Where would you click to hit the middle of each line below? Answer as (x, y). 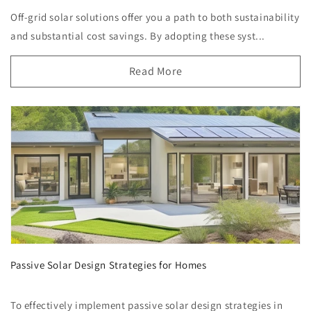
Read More (155, 72)
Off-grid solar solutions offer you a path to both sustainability (155, 17)
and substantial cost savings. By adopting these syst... (138, 36)
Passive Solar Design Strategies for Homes (109, 264)
